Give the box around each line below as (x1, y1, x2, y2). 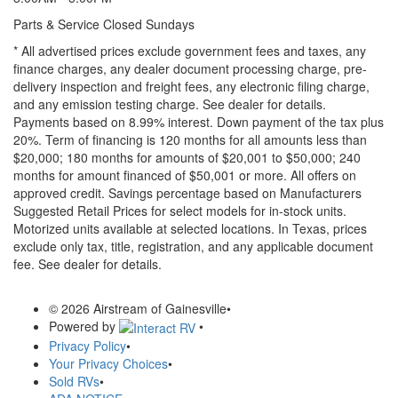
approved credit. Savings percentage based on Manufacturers (13, 183, 362, 202)
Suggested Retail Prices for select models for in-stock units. (13, 201, 346, 219)
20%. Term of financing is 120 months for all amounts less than (13, 130, 367, 148)
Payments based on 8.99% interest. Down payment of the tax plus (13, 112, 384, 131)
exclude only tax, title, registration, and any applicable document (13, 236, 373, 255)
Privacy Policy (49, 336, 126, 354)
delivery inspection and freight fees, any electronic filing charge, (13, 76, 370, 95)
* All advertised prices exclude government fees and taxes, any (13, 41, 366, 60)
